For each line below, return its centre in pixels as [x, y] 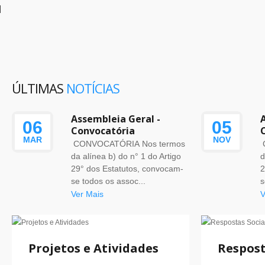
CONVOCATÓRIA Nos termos [128, 144]
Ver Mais [87, 194]
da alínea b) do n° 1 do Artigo [126, 156]
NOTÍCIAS [93, 88]
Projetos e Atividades [93, 248]
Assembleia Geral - [116, 119]
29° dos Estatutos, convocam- [127, 169]
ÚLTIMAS [39, 88]
